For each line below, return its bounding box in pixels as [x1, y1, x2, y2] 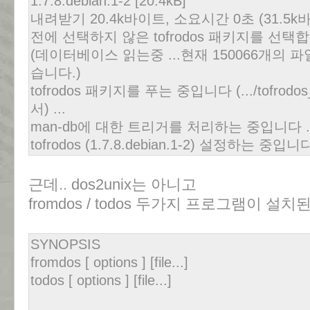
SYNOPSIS [30, 237, 100, 252]
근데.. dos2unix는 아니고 [28, 176, 197, 193]
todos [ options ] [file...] [30, 273, 172, 288]
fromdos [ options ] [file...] [30, 255, 188, 270]
